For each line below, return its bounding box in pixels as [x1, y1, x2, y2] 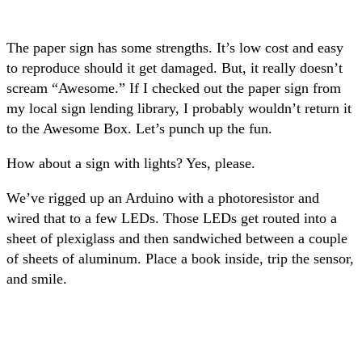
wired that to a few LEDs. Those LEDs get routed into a [6, 209, 337, 226]
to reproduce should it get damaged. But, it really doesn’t [6, 59, 343, 76]
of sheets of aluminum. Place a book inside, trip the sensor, [6, 250, 354, 267]
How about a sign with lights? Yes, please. [6, 154, 255, 171]
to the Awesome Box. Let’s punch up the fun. [6, 120, 272, 137]
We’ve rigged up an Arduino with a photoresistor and [6, 189, 319, 206]
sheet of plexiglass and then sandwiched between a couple [6, 229, 347, 246]
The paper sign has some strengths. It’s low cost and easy [6, 39, 343, 56]
